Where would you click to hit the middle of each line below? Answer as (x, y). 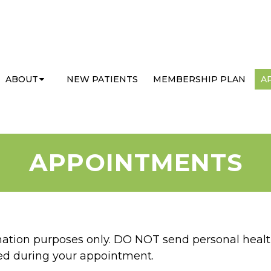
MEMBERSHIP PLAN (199, 79)
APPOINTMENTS (135, 163)
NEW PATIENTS (102, 79)
